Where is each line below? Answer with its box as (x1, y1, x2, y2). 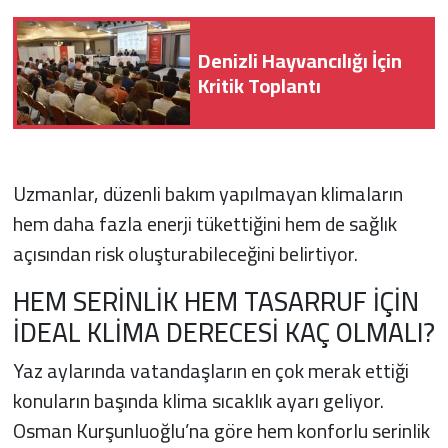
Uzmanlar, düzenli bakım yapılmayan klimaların (12, 174, 403, 212)
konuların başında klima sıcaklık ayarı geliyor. (12, 382, 384, 420)
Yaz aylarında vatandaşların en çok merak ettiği (12, 352, 409, 390)
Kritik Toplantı (198, 66, 321, 104)
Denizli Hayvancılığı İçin (198, 41, 402, 79)
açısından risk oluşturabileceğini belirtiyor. (12, 234, 358, 272)
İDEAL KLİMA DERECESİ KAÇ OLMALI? (12, 306, 435, 357)
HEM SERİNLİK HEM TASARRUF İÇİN (12, 275, 419, 326)
